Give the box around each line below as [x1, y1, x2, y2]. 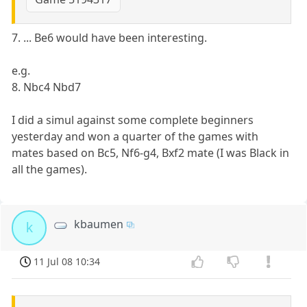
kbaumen [74, 216, 124, 232]
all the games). [12, 161, 88, 177]
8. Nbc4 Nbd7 [12, 79, 82, 95]
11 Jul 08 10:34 [34, 254, 101, 268]
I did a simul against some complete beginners [12, 112, 254, 127]
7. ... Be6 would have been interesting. [12, 29, 208, 45]
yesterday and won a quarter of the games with [12, 128, 259, 144]
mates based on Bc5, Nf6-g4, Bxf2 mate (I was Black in [12, 145, 290, 160]
